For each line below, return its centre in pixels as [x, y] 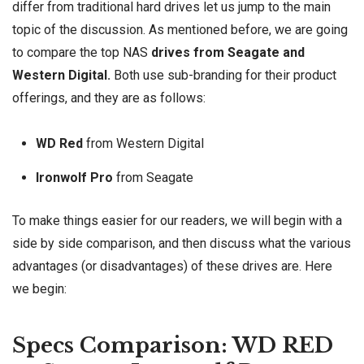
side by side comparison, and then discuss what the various [182, 244]
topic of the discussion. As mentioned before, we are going [180, 30]
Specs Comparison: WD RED [173, 345]
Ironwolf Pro [76, 177]
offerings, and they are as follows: [109, 98]
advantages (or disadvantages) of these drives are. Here [172, 266]
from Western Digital [145, 143]
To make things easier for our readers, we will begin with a [177, 221]
